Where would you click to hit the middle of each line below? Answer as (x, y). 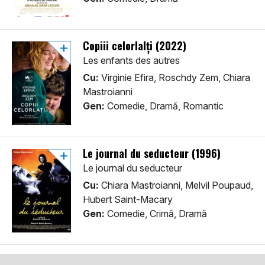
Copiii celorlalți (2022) (135, 46)
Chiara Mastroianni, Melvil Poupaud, (176, 185)
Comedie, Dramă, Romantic (164, 106)
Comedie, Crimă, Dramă (156, 214)
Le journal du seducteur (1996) (152, 153)
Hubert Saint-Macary (128, 200)
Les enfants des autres (131, 61)
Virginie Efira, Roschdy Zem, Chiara (174, 78)
